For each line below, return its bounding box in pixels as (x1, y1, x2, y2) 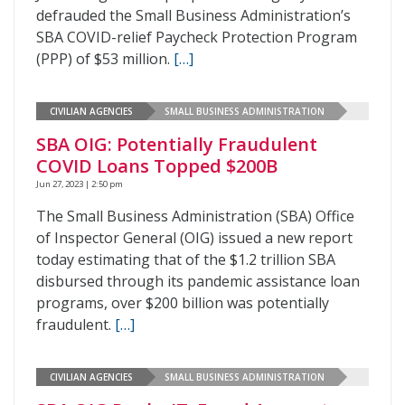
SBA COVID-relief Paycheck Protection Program (36, 27, 357, 47)
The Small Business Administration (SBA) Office (36, 206, 354, 226)
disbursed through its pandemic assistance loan (36, 271, 360, 291)
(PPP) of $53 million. (36, 49, 174, 69)
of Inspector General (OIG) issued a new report (36, 228, 353, 248)
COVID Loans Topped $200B (36, 154, 278, 178)
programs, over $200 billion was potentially (36, 293, 329, 313)
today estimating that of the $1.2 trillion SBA (36, 250, 335, 269)
